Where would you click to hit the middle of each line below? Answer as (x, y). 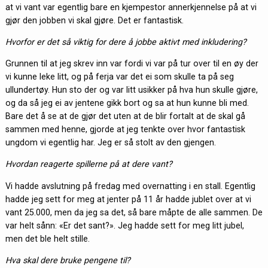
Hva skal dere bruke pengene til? (68, 260)
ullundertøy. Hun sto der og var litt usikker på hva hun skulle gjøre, (131, 90)
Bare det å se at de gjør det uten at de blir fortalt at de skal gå (125, 116)
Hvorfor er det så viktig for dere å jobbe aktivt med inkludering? (126, 42)
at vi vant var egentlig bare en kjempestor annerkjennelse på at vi (131, 7)
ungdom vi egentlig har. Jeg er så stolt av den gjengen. (110, 143)
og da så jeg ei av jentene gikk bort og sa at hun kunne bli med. (127, 103)
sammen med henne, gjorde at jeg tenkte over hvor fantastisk (125, 130)
